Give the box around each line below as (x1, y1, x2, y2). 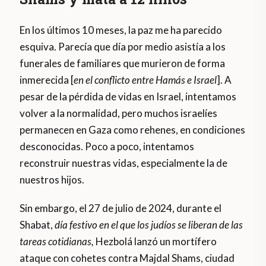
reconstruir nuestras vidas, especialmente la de (20, 157, 228, 170)
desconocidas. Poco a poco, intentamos (20, 140, 195, 153)
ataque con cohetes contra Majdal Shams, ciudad (20, 252, 235, 265)
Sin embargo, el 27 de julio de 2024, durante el (20, 202, 222, 215)
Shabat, (20, 218, 55, 232)
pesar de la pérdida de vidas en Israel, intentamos (20, 90, 237, 103)
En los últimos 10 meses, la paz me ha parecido (20, 24, 223, 37)
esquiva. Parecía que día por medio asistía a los (20, 40, 226, 53)
